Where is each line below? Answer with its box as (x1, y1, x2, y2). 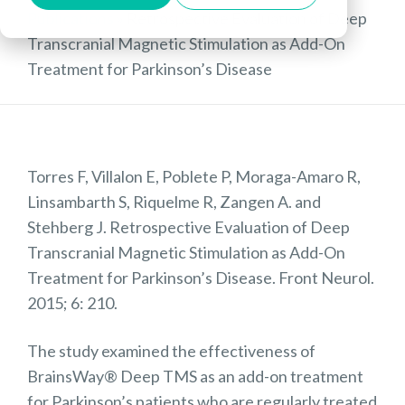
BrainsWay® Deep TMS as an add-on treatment (27, 366, 363, 387)
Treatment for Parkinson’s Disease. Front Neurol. (27, 268, 374, 288)
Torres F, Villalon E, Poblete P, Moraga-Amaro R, (27, 166, 361, 187)
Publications (27, 8, 114, 29)
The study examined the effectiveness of (27, 341, 316, 362)
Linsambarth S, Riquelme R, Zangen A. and (27, 192, 321, 212)
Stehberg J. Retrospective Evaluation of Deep (27, 217, 350, 238)
